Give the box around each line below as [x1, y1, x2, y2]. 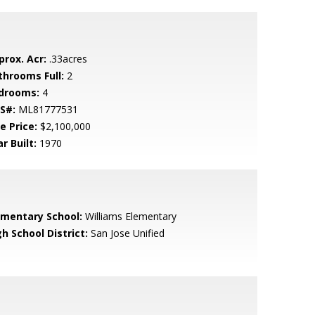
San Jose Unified [87, 226, 165, 240]
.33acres [46, 52, 87, 65]
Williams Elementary [82, 210, 176, 223]
